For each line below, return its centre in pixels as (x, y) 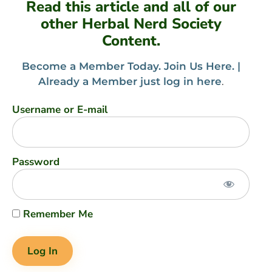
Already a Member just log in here (130, 81)
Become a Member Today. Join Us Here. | (131, 66)
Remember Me (56, 214)
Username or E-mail (60, 109)
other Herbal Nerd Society (131, 23)
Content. (131, 40)
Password (36, 161)
